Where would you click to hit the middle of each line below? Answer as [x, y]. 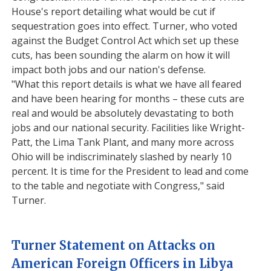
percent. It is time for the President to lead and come [130, 171]
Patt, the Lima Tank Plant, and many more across [123, 142]
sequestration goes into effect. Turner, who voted [125, 26]
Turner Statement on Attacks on [114, 245]
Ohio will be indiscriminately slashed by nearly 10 [122, 157]
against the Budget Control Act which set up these [126, 41]
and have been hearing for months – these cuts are [128, 99]
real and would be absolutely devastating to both [123, 113]
